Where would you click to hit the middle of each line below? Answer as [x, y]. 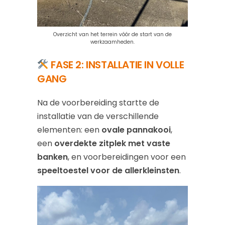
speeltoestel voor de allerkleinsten [108, 170]
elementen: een [69, 130]
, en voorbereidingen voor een [127, 157]
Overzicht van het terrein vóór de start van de [113, 34]
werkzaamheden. [113, 42]
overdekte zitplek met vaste [112, 143]
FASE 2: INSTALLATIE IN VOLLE [118, 65]
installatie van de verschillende [98, 116]
